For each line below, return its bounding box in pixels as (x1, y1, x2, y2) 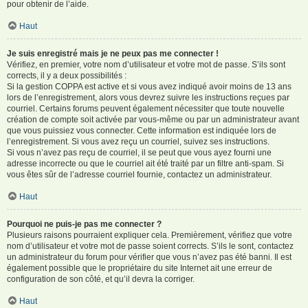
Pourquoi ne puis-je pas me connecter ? (7, 219, 162, 229)
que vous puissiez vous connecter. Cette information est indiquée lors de (7, 125, 276, 135)
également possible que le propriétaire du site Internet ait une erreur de (7, 263, 272, 273)
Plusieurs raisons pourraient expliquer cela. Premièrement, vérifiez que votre (7, 230, 292, 240)
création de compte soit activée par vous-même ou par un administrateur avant (7, 114, 299, 124)
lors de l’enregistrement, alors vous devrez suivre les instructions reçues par (7, 92, 289, 102)
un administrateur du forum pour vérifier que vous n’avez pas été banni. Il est (7, 252, 291, 262)
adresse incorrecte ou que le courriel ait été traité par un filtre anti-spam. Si (7, 158, 284, 168)
